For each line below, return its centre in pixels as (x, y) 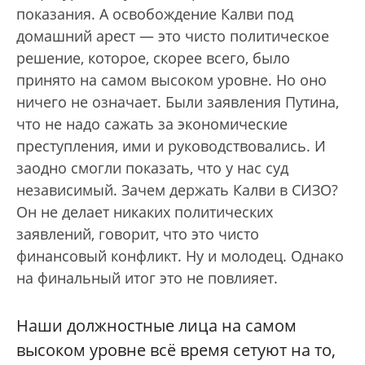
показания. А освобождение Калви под (155, 14)
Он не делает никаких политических (145, 212)
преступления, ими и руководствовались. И (171, 146)
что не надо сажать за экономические (152, 124)
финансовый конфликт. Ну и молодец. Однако (180, 256)
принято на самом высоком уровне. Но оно (172, 80)
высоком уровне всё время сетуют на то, (176, 350)
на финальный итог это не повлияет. (147, 278)
